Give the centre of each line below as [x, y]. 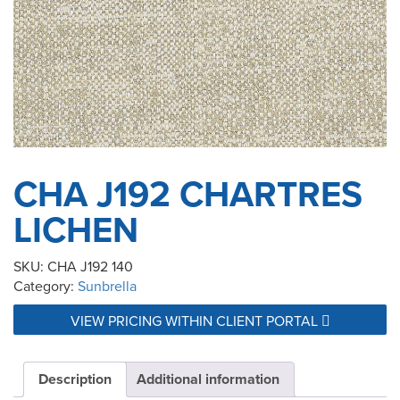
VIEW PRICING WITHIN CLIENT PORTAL [196, 321]
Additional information [208, 379]
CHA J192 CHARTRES [188, 194]
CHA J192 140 [90, 267]
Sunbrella [107, 286]
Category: [46, 286]
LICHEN [76, 230]
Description [75, 379]
